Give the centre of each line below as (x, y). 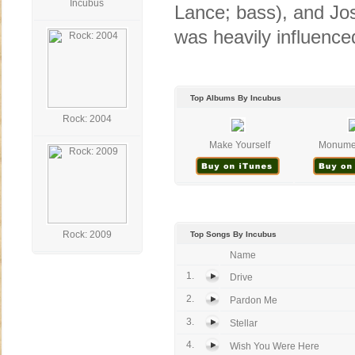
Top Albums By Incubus (236, 98)
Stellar (244, 323)
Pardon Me (254, 300)
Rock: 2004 (87, 119)
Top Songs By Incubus (233, 234)
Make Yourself (239, 145)
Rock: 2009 (87, 235)
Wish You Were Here (275, 346)
